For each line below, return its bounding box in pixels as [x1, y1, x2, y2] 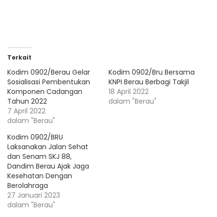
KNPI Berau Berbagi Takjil [108, 77, 189, 87]
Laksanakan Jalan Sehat [7, 142, 88, 152]
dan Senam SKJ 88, [7, 152, 72, 162]
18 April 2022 [108, 87, 149, 97]
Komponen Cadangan [7, 87, 82, 97]
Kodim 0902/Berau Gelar [7, 67, 90, 77]
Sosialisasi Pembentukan [7, 77, 90, 87]
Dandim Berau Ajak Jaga [7, 161, 89, 171]
